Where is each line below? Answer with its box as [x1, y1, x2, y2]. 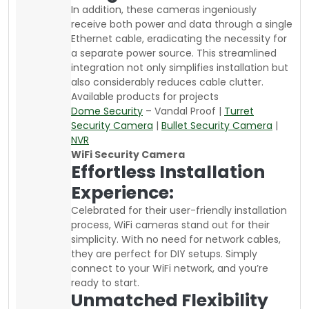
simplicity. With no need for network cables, [71, 232, 281, 246]
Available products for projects [71, 89, 219, 103]
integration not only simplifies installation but [71, 60, 288, 74]
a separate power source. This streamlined [71, 46, 277, 60]
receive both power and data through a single [71, 17, 292, 31]
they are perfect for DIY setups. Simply [71, 246, 257, 261]
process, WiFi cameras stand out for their [71, 217, 270, 232]
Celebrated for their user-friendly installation [71, 203, 287, 217]
